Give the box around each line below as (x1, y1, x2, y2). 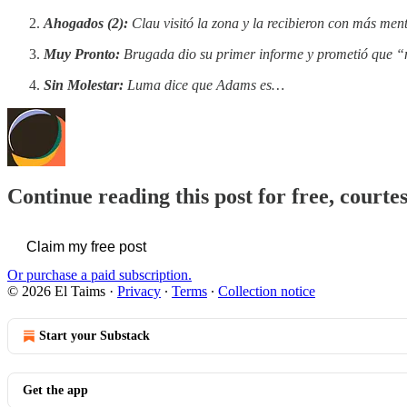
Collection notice (218, 283, 315, 299)
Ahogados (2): (44, 15, 128, 31)
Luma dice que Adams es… (124, 76, 284, 93)
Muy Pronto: (44, 45, 120, 62)
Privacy (117, 283, 161, 299)
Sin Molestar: (44, 76, 124, 93)
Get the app (23, 382, 88, 397)
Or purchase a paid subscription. (7, 266, 192, 283)
